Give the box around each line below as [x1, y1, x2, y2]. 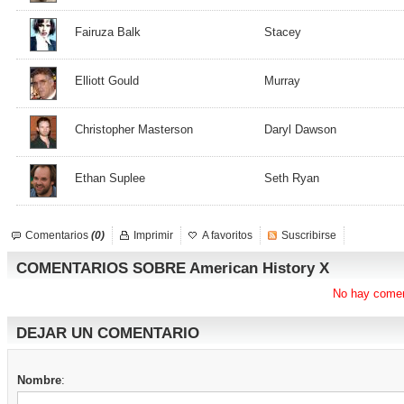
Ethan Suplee [75, 171, 145, 185]
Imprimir [133, 229, 173, 242]
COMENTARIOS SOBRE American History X [16, 260, 329, 277]
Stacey [264, 25, 301, 39]
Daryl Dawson [264, 123, 336, 136]
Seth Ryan [264, 171, 319, 185]
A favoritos [202, 229, 252, 242]
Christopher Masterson [75, 123, 193, 136]
